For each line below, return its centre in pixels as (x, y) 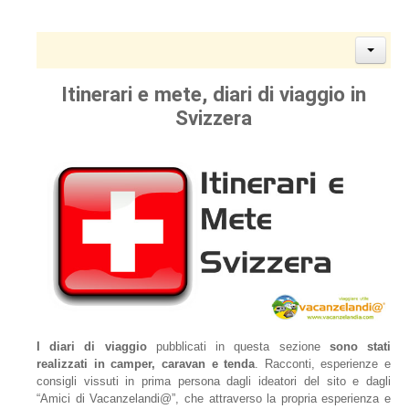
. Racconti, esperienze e (323, 364)
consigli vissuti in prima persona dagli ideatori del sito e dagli (214, 382)
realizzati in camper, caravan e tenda (146, 364)
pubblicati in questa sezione (238, 347)
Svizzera (214, 118)
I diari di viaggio (92, 347)
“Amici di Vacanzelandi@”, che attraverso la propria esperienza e (214, 399)
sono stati (360, 347)
